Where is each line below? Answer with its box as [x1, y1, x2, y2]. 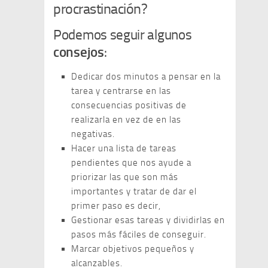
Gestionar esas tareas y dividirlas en [71, 215, 225, 226]
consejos [53, 44, 104, 60]
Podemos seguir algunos [53, 27, 192, 43]
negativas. [71, 129, 115, 139]
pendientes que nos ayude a [71, 157, 191, 168]
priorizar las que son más [71, 172, 178, 182]
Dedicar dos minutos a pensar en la [71, 71, 221, 82]
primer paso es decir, [71, 200, 161, 211]
